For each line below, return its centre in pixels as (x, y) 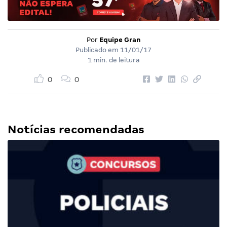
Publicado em (98, 50)
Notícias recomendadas (76, 129)
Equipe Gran (120, 40)
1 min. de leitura (113, 60)
